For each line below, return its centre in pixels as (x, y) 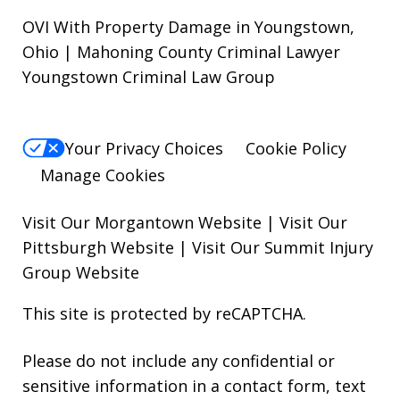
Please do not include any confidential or (179, 361)
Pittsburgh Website (98, 248)
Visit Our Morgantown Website (142, 223)
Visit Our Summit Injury (283, 248)
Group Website (81, 273)
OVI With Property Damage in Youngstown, (188, 27)
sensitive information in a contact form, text (194, 386)
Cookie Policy (296, 149)
